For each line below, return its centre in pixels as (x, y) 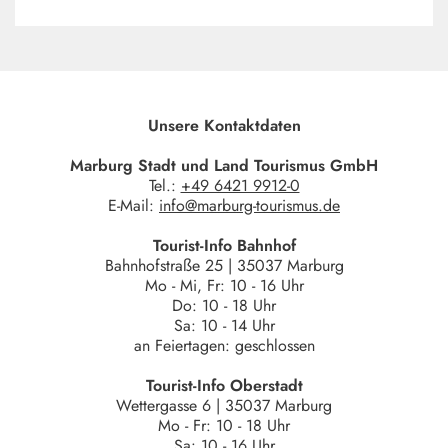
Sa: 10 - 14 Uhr (224, 326)
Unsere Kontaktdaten (224, 126)
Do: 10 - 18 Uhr (224, 306)
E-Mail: (133, 206)
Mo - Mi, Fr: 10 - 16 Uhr (224, 286)
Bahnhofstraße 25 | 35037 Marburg (224, 266)
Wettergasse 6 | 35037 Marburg (224, 406)
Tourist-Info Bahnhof (224, 246)
